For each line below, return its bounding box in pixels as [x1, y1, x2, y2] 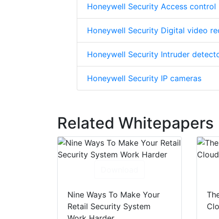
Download [100, 165, 138, 175]
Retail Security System [67, 201, 151, 212]
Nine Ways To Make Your [67, 190, 160, 200]
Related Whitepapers [57, 113, 214, 133]
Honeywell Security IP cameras [87, 73, 201, 84]
